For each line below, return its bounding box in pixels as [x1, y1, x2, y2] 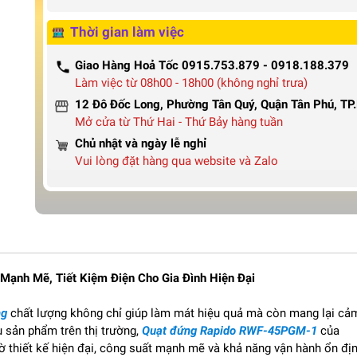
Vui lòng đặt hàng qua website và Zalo [75, 154, 278, 168]
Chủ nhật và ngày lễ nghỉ [75, 136, 206, 151]
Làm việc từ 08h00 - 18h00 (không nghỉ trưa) [75, 76, 308, 90]
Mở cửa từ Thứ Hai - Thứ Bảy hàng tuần [75, 115, 283, 129]
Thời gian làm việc [70, 24, 184, 40]
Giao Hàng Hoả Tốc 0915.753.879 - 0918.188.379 [75, 58, 349, 73]
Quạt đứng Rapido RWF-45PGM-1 [142, 324, 317, 338]
